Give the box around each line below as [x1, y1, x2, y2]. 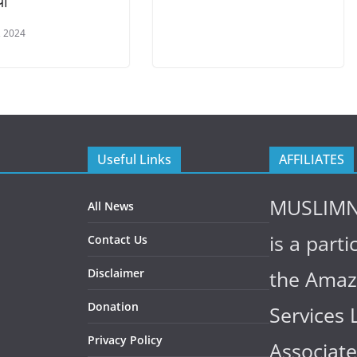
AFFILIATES [279, 150, 344, 168]
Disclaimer [88, 265, 144, 280]
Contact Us [88, 231, 147, 247]
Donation [88, 298, 139, 314]
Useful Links [97, 150, 171, 168]
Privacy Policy [88, 331, 163, 347]
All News [88, 198, 134, 214]
